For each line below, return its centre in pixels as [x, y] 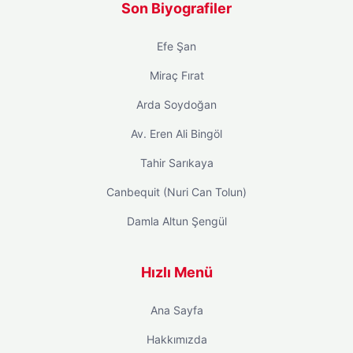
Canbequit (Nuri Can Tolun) [176, 192]
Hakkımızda [176, 340]
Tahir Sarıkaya [176, 163]
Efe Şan [176, 46]
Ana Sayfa [176, 310]
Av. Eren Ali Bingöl [176, 134]
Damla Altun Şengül [176, 221]
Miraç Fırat [176, 76]
